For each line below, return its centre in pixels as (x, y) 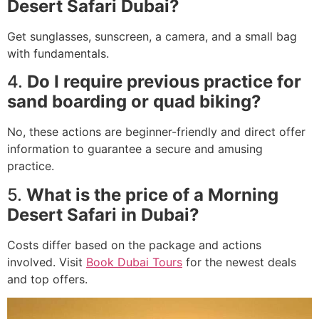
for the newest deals (239, 262)
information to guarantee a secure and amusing (135, 149)
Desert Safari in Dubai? (103, 214)
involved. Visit (47, 262)
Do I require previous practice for (164, 82)
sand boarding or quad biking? (134, 102)
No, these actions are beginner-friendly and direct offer (156, 132)
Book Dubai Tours (134, 262)
